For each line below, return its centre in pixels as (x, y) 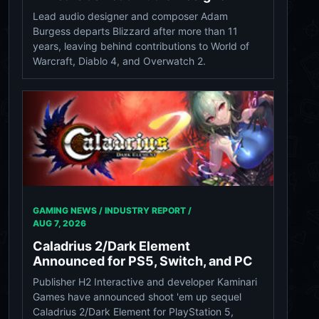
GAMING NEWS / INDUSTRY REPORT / (112, 210)
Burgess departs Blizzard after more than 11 (135, 31)
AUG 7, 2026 (59, 223)
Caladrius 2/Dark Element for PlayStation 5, (133, 311)
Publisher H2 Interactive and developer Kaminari (145, 281)
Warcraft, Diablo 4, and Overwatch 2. (119, 61)
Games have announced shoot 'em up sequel (137, 296)
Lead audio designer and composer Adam (130, 16)
